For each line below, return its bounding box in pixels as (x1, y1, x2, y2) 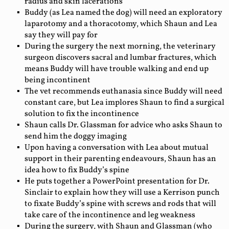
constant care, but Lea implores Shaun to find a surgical (25, 97, 224, 108)
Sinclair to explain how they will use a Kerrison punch (25, 187, 220, 198)
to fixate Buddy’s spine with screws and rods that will (25, 198, 216, 210)
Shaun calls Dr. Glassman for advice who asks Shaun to (25, 119, 222, 131)
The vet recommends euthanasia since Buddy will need (25, 85, 222, 97)
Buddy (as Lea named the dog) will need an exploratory (25, 7, 222, 18)
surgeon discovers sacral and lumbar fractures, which (25, 52, 217, 63)
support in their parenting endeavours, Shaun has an (25, 153, 216, 165)
